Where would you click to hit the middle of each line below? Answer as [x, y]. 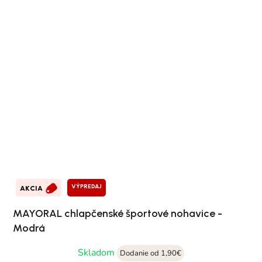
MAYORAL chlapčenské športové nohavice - [118, 214]
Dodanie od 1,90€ [151, 254]
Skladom [97, 253]
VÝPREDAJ [87, 187]
